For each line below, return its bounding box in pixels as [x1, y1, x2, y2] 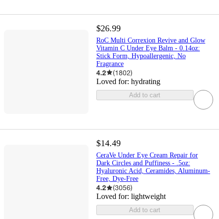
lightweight [131, 192, 166, 201]
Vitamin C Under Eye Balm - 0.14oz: [96, 44, 200, 52]
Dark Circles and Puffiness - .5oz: [96, 159, 190, 167]
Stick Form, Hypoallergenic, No [96, 52, 186, 60]
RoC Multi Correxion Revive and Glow [96, 36, 205, 44]
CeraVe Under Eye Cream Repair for [96, 152, 198, 159]
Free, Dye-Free [96, 175, 138, 183]
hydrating [131, 77, 160, 86]
